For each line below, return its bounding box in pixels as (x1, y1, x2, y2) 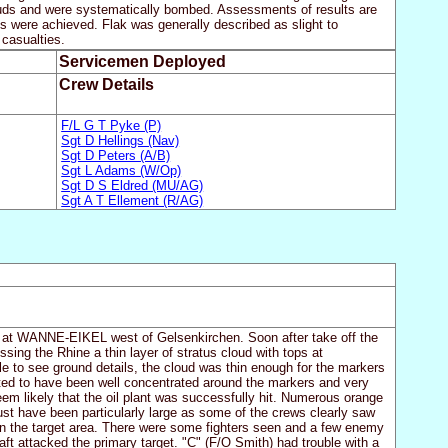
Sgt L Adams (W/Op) (61, 162, 182, 178)
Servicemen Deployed (58, 53, 226, 71)
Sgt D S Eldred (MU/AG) (61, 177, 204, 193)
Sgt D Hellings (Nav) (61, 132, 180, 148)
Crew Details (58, 76, 154, 94)
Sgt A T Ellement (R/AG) (61, 192, 204, 208)
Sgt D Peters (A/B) (61, 147, 171, 163)
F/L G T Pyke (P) (61, 117, 162, 133)
